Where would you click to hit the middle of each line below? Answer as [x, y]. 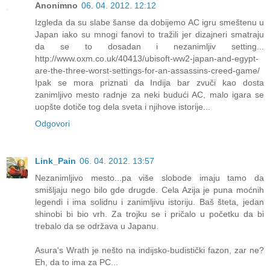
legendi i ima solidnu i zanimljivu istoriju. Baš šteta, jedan [149, 202]
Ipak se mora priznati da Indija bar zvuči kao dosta [149, 82]
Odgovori [52, 123]
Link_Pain [55, 161]
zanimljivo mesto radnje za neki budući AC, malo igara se [149, 94]
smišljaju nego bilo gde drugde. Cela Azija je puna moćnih [149, 190]
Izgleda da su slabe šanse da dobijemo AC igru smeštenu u [149, 22]
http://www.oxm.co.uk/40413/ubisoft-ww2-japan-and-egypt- [147, 58]
